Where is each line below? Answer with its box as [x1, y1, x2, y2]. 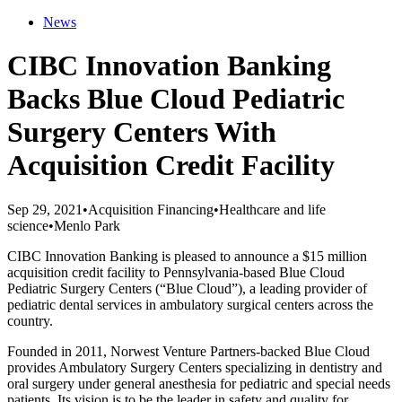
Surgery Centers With [7, 116, 276, 149]
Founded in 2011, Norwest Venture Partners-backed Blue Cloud [7, 343, 370, 359]
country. [7, 312, 53, 328]
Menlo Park [54, 217, 120, 233]
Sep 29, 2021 [7, 201, 83, 217]
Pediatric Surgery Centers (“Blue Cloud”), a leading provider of [7, 280, 367, 296]
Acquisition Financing [88, 201, 214, 217]
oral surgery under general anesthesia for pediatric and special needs [7, 375, 390, 391]
